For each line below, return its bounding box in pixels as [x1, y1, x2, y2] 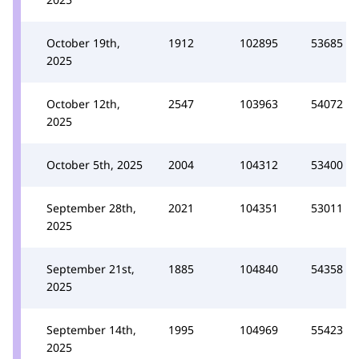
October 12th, [46, 95, 120, 111]
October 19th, [46, 34, 120, 50]
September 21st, [46, 260, 135, 276]
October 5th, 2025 [46, 156, 143, 172]
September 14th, [46, 321, 136, 337]
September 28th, [46, 200, 136, 216]
